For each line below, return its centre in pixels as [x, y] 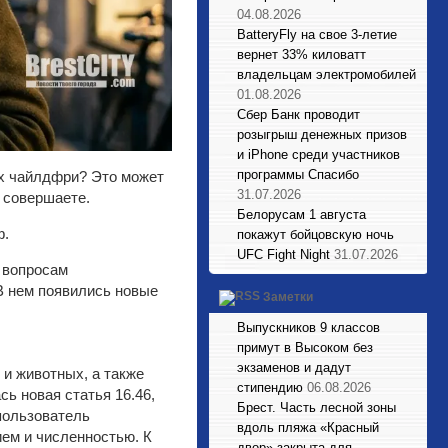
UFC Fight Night [283, 254]
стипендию [270, 387]
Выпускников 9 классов [308, 327]
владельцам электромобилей [326, 74]
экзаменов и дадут [294, 367]
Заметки [288, 297]
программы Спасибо [298, 174]
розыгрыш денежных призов [322, 134]
